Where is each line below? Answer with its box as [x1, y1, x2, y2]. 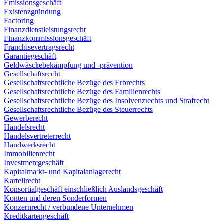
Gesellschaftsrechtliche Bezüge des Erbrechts [4, 78, 145, 87]
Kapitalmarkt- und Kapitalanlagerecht [4, 167, 121, 176]
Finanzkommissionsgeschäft [4, 34, 91, 42]
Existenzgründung [4, 7, 61, 16]
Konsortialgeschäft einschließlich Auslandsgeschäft [4, 184, 163, 193]
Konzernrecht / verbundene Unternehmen [4, 202, 133, 211]
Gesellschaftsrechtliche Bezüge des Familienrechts [4, 87, 160, 96]
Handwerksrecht [4, 140, 55, 149]
